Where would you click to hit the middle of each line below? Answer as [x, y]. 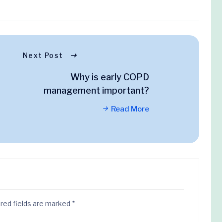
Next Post [43, 55]
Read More [130, 109]
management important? [96, 90]
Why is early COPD [110, 77]
